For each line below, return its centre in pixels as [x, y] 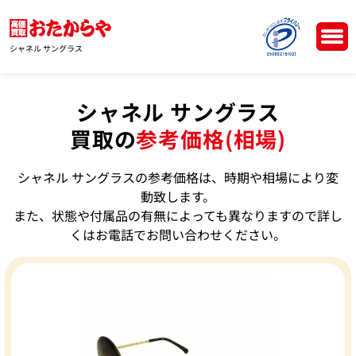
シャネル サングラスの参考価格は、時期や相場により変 [178, 177]
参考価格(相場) [211, 139]
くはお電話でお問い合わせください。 [178, 234]
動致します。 [178, 196]
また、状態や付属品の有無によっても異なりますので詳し [178, 215]
